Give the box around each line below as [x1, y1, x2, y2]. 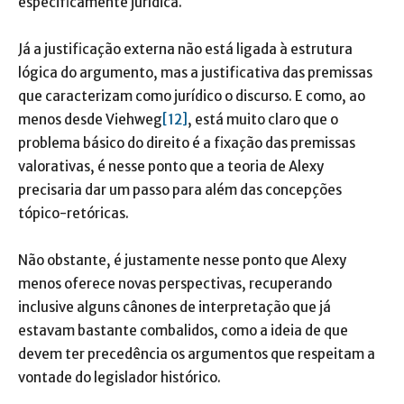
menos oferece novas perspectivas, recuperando [18, 275, 332, 292]
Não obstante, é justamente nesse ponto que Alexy [18, 252, 346, 269]
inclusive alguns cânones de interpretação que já [18, 298, 331, 316]
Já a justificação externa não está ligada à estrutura [18, 41, 353, 58]
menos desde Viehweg [18, 111, 162, 128]
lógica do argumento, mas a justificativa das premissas [18, 64, 372, 81]
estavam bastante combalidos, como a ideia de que [18, 322, 348, 339]
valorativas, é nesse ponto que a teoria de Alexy [18, 158, 324, 175]
